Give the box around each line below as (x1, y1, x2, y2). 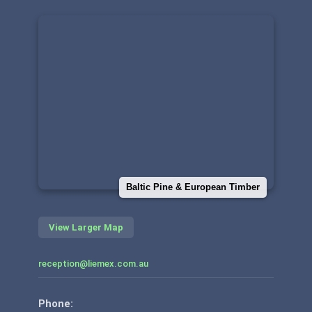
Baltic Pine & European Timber (126, 182, 260, 192)
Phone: (38, 297, 73, 310)
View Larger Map (49, 222, 123, 233)
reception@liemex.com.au (38, 258, 148, 269)
